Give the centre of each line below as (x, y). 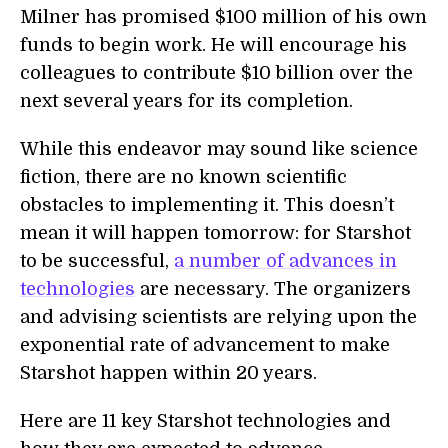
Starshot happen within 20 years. (168, 373)
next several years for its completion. (186, 101)
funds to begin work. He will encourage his (213, 45)
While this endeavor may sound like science (219, 149)
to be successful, (97, 261)
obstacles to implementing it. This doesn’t (207, 205)
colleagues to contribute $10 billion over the (216, 73)
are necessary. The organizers (273, 289)
